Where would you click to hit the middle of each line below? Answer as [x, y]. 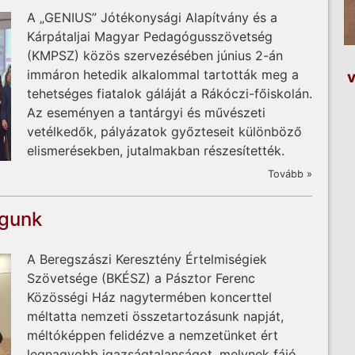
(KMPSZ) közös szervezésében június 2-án [155, 55]
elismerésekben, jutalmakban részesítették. [156, 150]
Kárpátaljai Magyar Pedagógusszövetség [150, 36]
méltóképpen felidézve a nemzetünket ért [153, 336]
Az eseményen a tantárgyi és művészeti [146, 112]
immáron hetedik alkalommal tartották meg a [163, 74]
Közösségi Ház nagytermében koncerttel [149, 298]
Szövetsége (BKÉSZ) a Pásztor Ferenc [141, 279]
